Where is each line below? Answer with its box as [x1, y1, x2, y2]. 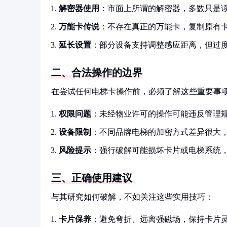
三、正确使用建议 [51, 172, 132, 183]
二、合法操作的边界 [51, 67, 142, 78]
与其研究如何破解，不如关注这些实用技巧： [51, 193, 213, 201]
